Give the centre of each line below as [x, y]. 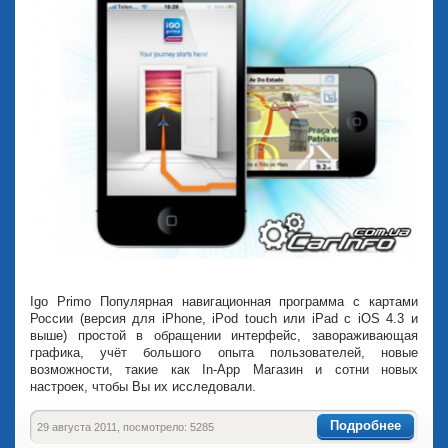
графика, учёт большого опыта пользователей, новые [224, 353]
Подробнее [365, 425]
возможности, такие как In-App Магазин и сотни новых [224, 370]
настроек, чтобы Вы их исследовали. [143, 387]
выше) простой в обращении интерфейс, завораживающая [224, 336]
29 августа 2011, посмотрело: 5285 [125, 427]
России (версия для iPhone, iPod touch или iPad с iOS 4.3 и [224, 319]
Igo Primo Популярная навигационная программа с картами [224, 302]
